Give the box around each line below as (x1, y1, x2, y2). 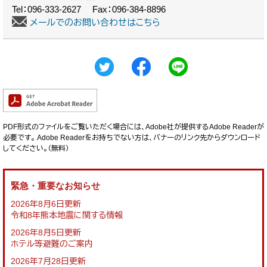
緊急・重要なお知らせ (11, 181, 100, 191)
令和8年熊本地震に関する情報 (11, 210, 123, 221)
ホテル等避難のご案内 (11, 239, 93, 249)
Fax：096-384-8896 (92, 4, 166, 15)
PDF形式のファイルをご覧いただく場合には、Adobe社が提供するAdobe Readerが (3, 123, 264, 132)
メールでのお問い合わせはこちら (30, 17, 160, 28)
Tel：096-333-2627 (12, 4, 81, 15)
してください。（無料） (3, 144, 69, 153)
